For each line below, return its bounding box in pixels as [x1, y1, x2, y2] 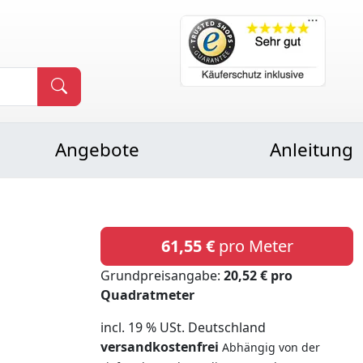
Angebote [55, 137, 139, 162]
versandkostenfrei [100, 338, 219, 356]
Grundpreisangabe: [100, 267, 224, 284]
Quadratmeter [100, 286, 194, 304]
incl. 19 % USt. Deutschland [100, 318, 266, 336]
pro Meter [214, 235, 293, 257]
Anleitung [270, 137, 353, 162]
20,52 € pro [224, 267, 293, 284]
